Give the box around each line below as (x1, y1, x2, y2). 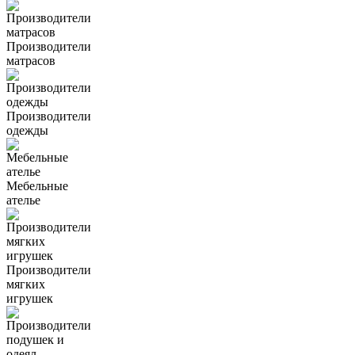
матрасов (6, 54, 55, 68)
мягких (6, 277, 45, 292)
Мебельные (6, 179, 68, 193)
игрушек (6, 292, 53, 306)
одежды (6, 124, 48, 138)
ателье (6, 193, 40, 208)
